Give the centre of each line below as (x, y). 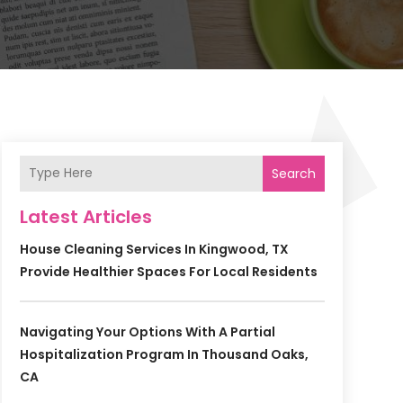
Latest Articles (85, 216)
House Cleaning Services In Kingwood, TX (154, 249)
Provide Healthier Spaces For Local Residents (168, 271)
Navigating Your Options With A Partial (147, 331)
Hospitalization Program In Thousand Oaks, (164, 354)
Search (293, 173)
